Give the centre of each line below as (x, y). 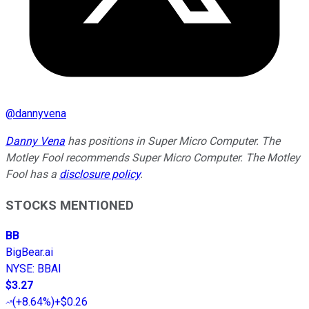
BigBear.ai (29, 252)
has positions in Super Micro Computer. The (172, 141)
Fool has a (32, 174)
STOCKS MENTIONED (70, 205)
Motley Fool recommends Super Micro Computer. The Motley (153, 157)
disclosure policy (100, 174)
